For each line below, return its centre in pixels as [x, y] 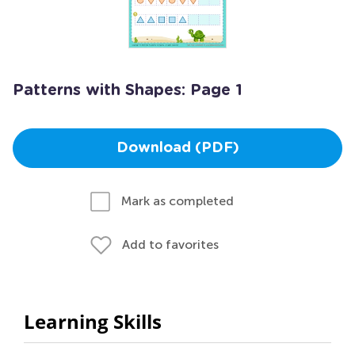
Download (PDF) [177, 148]
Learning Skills [93, 321]
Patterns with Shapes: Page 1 [128, 90]
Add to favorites [170, 244]
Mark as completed [177, 201]
